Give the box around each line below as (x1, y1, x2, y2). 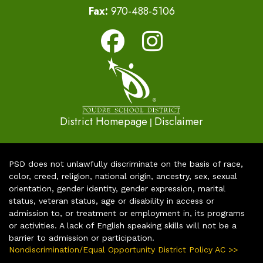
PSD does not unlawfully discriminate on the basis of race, (9, 159, 243, 168)
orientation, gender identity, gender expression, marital (9, 183, 225, 193)
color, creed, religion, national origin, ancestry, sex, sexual (9, 171, 237, 181)
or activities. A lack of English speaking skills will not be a (9, 220, 237, 230)
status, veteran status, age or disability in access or (9, 195, 214, 205)
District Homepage (60, 113, 147, 129)
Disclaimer (154, 113, 203, 129)
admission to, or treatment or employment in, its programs (9, 208, 245, 218)
